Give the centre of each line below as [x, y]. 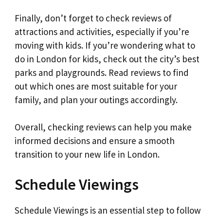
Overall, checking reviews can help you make [103, 127]
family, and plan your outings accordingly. [96, 100]
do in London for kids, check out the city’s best [107, 59]
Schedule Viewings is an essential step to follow [108, 210]
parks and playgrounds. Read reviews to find [102, 72]
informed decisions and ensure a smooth [95, 141]
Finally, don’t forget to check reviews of [93, 18]
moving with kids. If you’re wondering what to [105, 45]
